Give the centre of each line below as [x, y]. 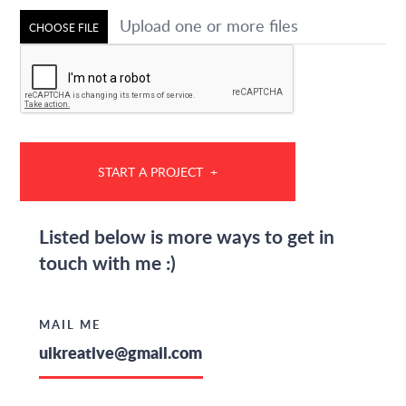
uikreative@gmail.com [120, 353]
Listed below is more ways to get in [186, 236]
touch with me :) [107, 262]
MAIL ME [69, 324]
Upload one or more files [209, 25]
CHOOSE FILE [64, 28]
